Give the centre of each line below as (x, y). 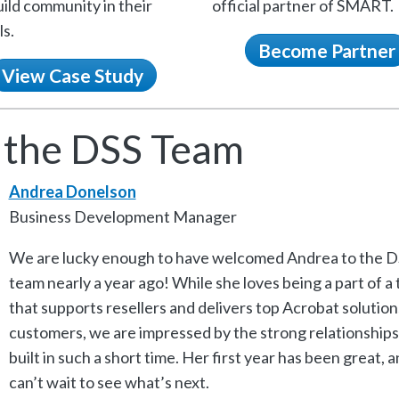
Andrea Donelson (72, 192)
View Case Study (73, 76)
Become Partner (326, 51)
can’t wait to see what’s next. (109, 383)
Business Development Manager (122, 217)
